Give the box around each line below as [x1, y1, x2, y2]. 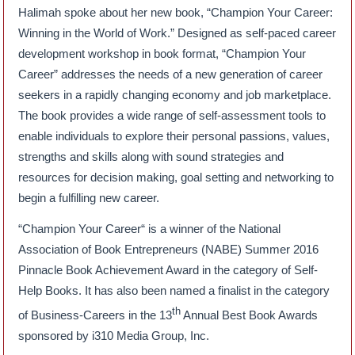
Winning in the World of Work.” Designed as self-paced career [18, 26, 337, 40]
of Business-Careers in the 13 [18, 308, 173, 323]
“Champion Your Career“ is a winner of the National [18, 222, 281, 236]
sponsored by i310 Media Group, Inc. [18, 329, 210, 343]
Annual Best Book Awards [181, 308, 319, 323]
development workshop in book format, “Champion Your [18, 47, 307, 61]
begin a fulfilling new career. [18, 191, 160, 205]
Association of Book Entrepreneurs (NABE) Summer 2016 [18, 242, 319, 257]
